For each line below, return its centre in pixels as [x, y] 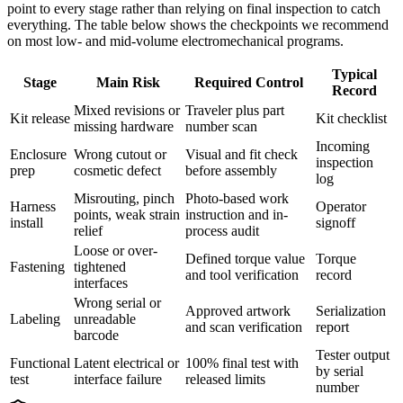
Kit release [40, 118]
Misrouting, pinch [124, 198]
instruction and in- [237, 214]
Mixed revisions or [127, 110]
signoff [336, 222]
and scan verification [244, 327]
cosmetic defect [117, 170]
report [332, 327]
